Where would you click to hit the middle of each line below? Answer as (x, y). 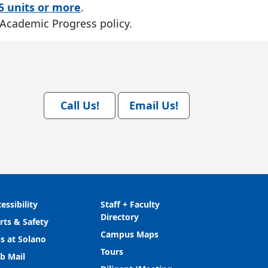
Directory (120, 217)
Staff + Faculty (130, 204)
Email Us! (154, 105)
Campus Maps (130, 234)
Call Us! (80, 105)
